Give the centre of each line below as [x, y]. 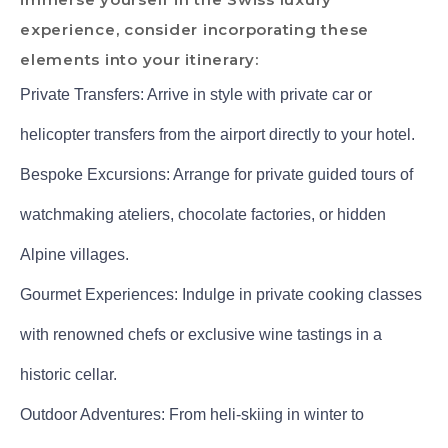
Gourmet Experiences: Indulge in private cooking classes [221, 294]
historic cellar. [68, 374]
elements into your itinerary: [139, 59]
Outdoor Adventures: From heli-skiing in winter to [192, 414]
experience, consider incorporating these [194, 29]
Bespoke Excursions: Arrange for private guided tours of [216, 174]
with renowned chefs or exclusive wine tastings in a [201, 334]
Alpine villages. [74, 254]
